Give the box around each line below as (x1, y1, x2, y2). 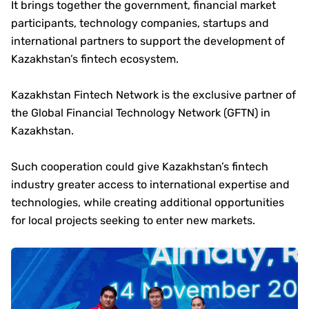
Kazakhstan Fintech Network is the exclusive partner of (11, 88, 296, 101)
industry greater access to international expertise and (11, 177, 290, 191)
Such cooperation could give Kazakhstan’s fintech (11, 159, 268, 173)
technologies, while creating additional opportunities (11, 195, 284, 209)
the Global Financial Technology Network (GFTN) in (11, 106, 270, 119)
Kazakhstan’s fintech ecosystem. (11, 52, 179, 66)
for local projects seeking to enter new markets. (11, 213, 255, 227)
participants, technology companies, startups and (11, 16, 269, 30)
